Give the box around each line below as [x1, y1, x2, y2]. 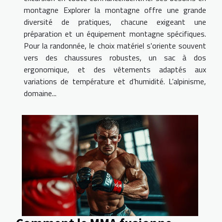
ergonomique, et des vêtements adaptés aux [24, 63, 206, 76]
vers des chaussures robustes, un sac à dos [24, 52, 206, 64]
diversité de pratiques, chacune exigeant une [24, 16, 206, 28]
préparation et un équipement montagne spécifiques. [24, 28, 206, 40]
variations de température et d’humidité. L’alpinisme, [24, 75, 206, 88]
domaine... [24, 87, 56, 100]
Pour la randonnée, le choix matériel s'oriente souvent [24, 40, 206, 52]
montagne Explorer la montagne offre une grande [24, 4, 206, 16]
